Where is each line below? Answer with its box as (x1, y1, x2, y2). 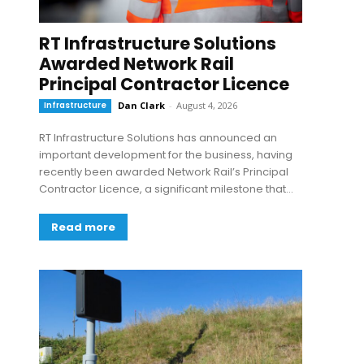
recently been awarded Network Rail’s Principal (39, 164, 288, 180)
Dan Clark (118, 99, 165, 111)
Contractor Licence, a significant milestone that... (39, 181, 293, 197)
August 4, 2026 (176, 99, 237, 111)
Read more (51, 219, 115, 235)
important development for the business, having (39, 147, 292, 162)
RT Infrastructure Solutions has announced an (39, 130, 277, 145)
